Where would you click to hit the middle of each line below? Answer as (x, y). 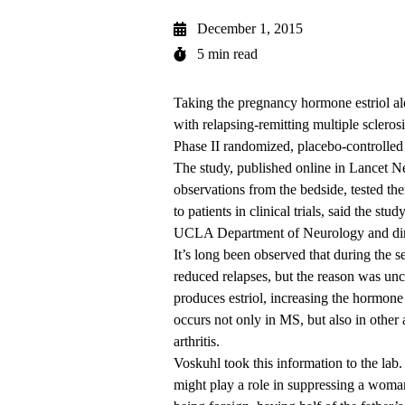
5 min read (227, 54)
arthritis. (197, 342)
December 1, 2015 (250, 29)
